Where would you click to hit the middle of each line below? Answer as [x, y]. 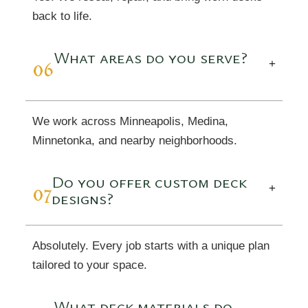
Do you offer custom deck [150, 181]
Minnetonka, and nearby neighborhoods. [135, 141]
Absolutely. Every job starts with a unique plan [151, 246]
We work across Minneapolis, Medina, [131, 121]
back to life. [63, 16]
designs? [83, 198]
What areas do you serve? [151, 57]
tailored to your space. [90, 265]
